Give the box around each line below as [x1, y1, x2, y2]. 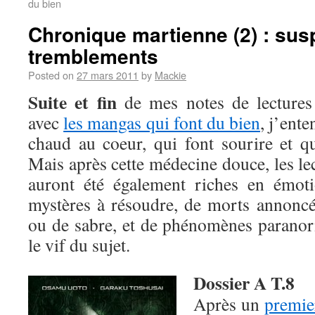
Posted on [28, 67, 74, 82]
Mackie [155, 67, 186, 82]
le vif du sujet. [28, 233, 130, 257]
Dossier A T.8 [193, 269, 295, 296]
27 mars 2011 [77, 67, 139, 82]
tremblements [28, 41, 158, 70]
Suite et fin [28, 89, 117, 115]
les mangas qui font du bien [63, 110, 261, 134]
